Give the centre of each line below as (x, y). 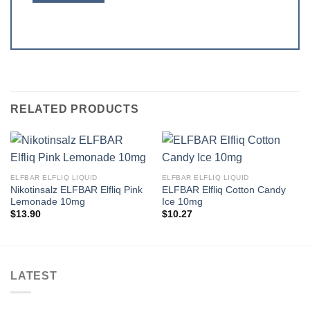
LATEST (34, 275)
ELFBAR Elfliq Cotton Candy (224, 190)
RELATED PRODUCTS (75, 109)
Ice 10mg (182, 201)
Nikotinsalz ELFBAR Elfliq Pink (76, 190)
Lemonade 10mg (47, 201)
